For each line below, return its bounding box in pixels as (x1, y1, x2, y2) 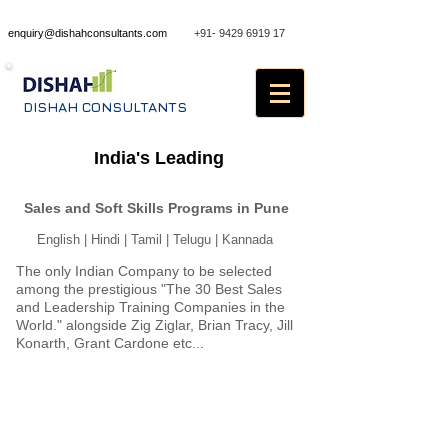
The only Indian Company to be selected (16, 263, 272, 279)
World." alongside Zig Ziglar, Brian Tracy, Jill (16, 317, 293, 333)
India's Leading (93, 148, 224, 168)
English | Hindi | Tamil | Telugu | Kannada (37, 232, 273, 247)
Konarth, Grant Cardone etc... (16, 335, 204, 351)
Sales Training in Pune (32, 147, 212, 167)
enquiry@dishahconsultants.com (8, 27, 167, 39)
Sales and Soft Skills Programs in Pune (23, 200, 289, 216)
